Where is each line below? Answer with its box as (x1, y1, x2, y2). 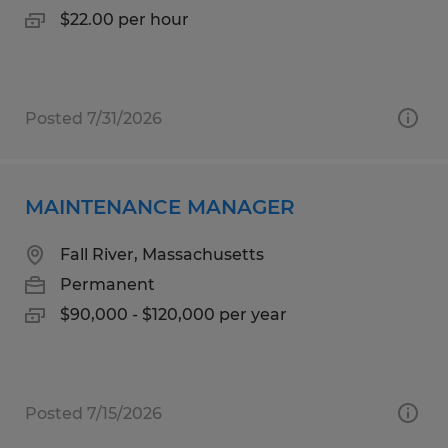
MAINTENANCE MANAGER (25, 194, 295, 219)
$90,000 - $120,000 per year (60, 304, 287, 324)
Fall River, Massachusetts (60, 244, 264, 264)
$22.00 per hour (60, 9, 189, 29)
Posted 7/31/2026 (25, 108, 162, 128)
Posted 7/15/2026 (25, 403, 162, 423)
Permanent (60, 274, 155, 294)
